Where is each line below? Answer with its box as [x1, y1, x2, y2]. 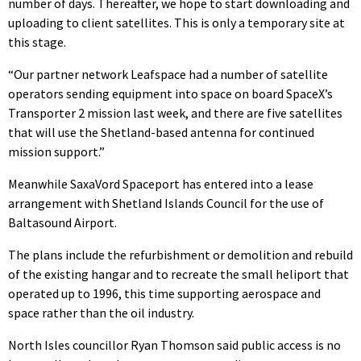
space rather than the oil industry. [8, 304, 194, 321]
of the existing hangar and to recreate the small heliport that [8, 265, 349, 282]
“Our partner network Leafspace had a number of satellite [8, 65, 328, 82]
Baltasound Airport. [8, 214, 117, 230]
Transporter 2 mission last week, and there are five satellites [8, 104, 342, 121]
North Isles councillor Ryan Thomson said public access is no [8, 336, 341, 353]
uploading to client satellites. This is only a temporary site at [8, 14, 345, 31]
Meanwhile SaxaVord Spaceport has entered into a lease [8, 175, 313, 192]
